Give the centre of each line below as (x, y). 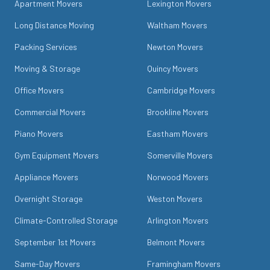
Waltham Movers (177, 25)
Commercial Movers (50, 112)
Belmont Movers (176, 242)
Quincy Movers (173, 68)
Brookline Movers (178, 112)
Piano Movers (39, 133)
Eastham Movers (177, 133)
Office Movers (39, 90)
